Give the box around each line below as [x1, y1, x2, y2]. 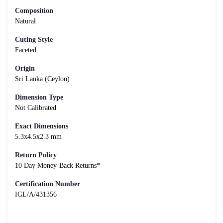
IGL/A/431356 [15, 190, 57, 198]
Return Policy [15, 151, 57, 159]
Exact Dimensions [15, 122, 68, 130]
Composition [15, 6, 53, 14]
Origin [15, 64, 35, 72]
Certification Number [15, 180, 80, 188]
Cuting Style [15, 35, 53, 43]
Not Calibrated [15, 104, 56, 111]
